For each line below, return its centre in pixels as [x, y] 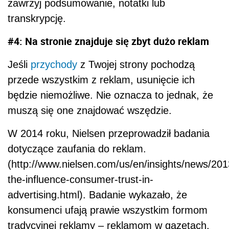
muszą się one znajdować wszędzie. [90, 110]
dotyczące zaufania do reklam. [77, 148]
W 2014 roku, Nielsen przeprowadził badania [109, 133]
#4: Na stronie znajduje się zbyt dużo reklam [108, 41]
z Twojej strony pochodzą [136, 64]
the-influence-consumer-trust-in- [81, 179]
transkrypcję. [37, 18]
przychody [54, 64]
